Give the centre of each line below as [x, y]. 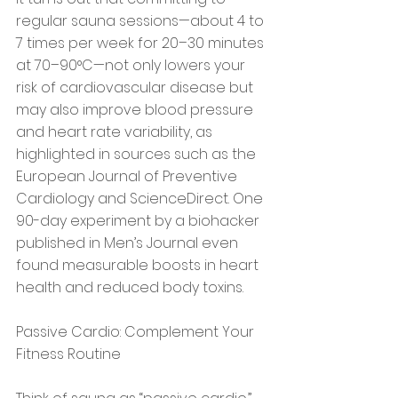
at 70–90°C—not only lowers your [132, 66]
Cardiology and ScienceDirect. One [141, 199]
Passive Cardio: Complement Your [137, 332]
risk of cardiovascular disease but [136, 88]
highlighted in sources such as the [138, 155]
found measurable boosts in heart [139, 266]
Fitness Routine [68, 354]
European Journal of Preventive [128, 177]
